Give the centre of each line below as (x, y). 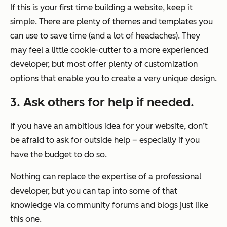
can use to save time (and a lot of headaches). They (105, 36)
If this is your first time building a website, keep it (101, 8)
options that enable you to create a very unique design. (113, 79)
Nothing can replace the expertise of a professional (106, 177)
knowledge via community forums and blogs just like (109, 205)
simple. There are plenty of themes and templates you (111, 22)
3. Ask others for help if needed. (102, 102)
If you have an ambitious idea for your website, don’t (109, 126)
